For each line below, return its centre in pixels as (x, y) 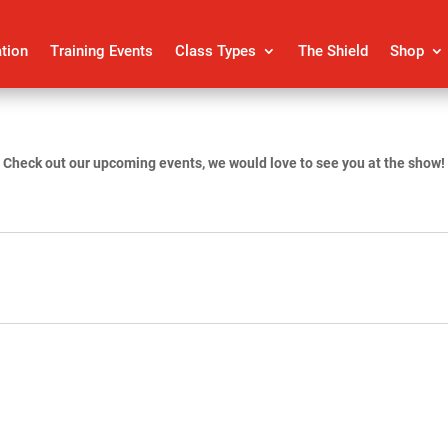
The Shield (333, 51)
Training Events (101, 51)
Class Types (215, 51)
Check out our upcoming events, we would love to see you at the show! (224, 163)
